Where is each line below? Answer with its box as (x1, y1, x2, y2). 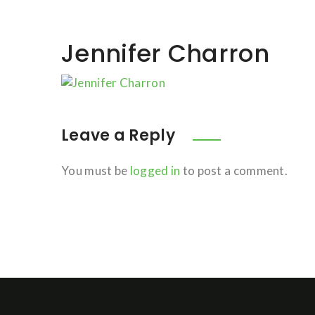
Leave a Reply (61, 124, 179, 146)
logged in (129, 162, 181, 178)
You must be (61, 162, 130, 178)
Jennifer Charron (61, 37, 269, 70)
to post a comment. (180, 162, 288, 178)
